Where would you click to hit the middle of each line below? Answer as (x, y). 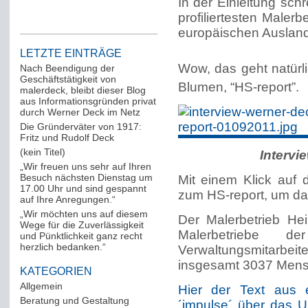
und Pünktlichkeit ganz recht (81, 236)
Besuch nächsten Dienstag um (86, 177)
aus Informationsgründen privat (88, 101)
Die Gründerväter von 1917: (80, 126)
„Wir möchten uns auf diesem (84, 214)
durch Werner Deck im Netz (80, 112)
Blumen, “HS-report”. (238, 87)
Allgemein (41, 286)
